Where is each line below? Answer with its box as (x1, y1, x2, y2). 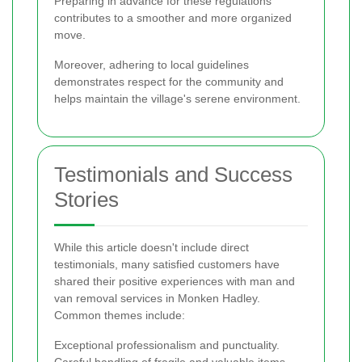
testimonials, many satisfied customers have (54, 257, 280, 271)
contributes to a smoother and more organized (54, 11, 292, 24)
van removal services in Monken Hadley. (54, 291, 260, 305)
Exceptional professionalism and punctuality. (54, 338, 280, 351)
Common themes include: (54, 308, 185, 322)
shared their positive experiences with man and (54, 274, 295, 288)
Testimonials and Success (54, 162, 293, 187)
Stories (54, 187, 119, 212)
